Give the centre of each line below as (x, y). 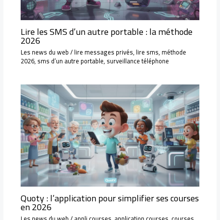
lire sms (147, 52)
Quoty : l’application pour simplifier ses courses (110, 198)
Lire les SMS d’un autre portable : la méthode (106, 31)
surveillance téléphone (137, 61)
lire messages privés (103, 52)
